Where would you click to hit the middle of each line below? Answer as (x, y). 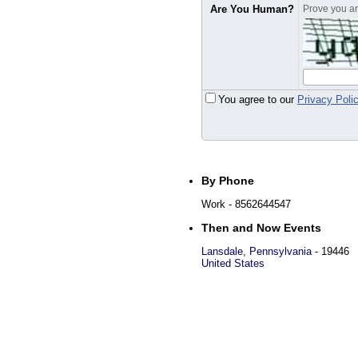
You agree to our (258, 99)
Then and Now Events (261, 228)
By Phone (228, 181)
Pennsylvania (280, 251)
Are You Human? (252, 9)
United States (233, 263)
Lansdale (222, 251)
